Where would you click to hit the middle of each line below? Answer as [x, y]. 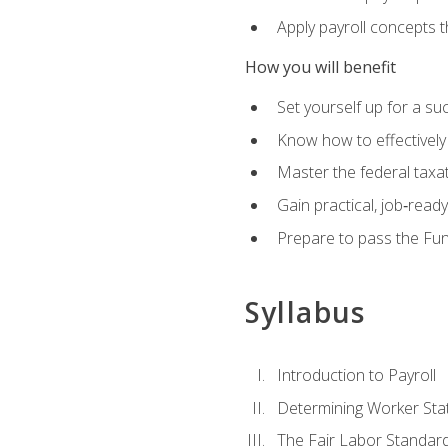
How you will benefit [320, 67]
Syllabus [305, 311]
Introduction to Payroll [356, 375]
